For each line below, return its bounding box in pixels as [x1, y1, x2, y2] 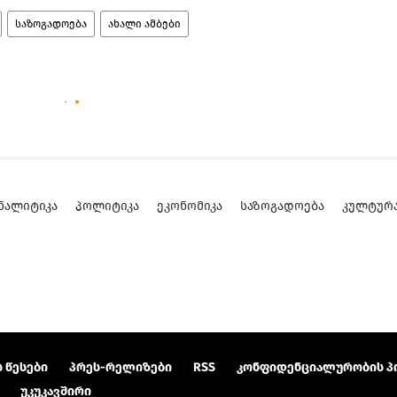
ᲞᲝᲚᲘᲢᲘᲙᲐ [75, 198, 139, 214]
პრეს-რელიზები [69, 360, 172, 376]
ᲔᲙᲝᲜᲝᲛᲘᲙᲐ [157, 198, 222, 214]
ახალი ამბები [108, 18, 181, 31]
